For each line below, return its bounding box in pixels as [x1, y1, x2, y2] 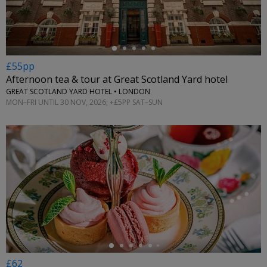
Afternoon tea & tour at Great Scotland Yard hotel [6, 73, 228, 86]
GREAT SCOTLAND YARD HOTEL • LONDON [6, 86, 150, 97]
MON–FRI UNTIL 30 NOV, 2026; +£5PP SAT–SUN [6, 97, 163, 107]
